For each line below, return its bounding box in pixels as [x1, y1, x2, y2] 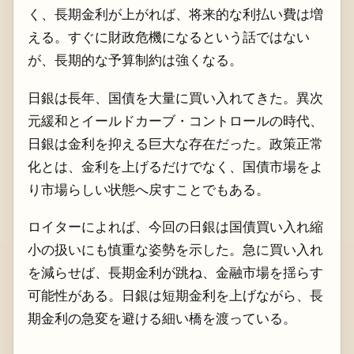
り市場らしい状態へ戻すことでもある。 [27, 179, 269, 198]
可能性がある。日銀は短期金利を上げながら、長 [27, 286, 323, 305]
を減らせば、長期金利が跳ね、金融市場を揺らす [27, 263, 323, 282]
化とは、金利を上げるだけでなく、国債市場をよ [27, 156, 323, 175]
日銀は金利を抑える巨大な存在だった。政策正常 [27, 134, 323, 153]
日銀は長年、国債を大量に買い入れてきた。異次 [27, 88, 323, 107]
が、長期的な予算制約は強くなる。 [27, 51, 243, 70]
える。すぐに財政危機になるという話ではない [27, 28, 310, 47]
